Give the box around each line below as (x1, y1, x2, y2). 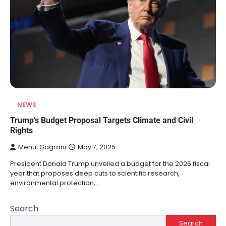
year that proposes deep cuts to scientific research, (10, 168, 180, 178)
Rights (10, 125, 33, 135)
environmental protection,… (10, 178, 100, 188)
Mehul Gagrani (18, 142, 66, 151)
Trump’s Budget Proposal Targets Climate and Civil (10, 115, 193, 125)
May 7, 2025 (78, 142, 116, 151)
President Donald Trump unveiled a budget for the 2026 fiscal (10, 158, 210, 168)
